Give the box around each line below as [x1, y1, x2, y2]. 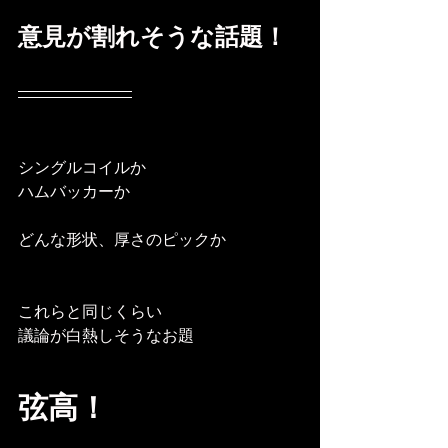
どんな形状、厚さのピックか [18, 229, 226, 249]
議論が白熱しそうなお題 [18, 325, 194, 345]
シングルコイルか [18, 157, 146, 177]
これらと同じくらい [18, 301, 162, 321]
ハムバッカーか [18, 181, 130, 201]
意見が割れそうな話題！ [18, 21, 287, 51]
